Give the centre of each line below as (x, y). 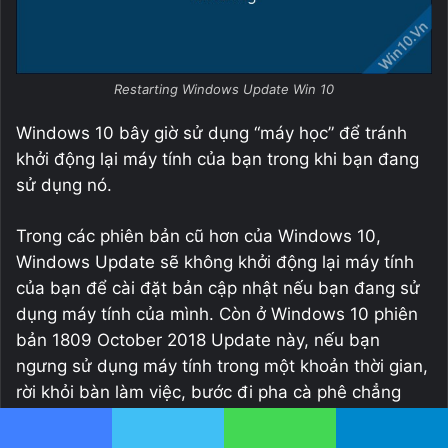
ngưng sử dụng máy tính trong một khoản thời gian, (222, 366)
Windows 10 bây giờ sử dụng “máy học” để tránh (211, 133)
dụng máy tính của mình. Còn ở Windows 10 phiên (217, 314)
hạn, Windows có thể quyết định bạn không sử (203, 418)
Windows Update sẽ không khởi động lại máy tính (215, 262)
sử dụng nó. (64, 185)
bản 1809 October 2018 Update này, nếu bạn (198, 340)
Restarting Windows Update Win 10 (224, 89)
